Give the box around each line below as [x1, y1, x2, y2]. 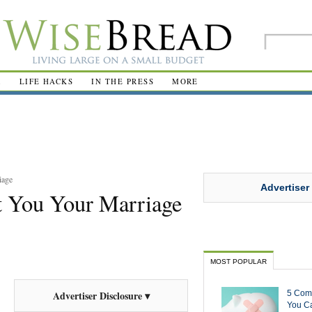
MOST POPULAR [210, 257, 267, 265]
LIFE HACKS [19, 76, 74, 86]
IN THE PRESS [91, 76, 155, 86]
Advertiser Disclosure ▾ [52, 288, 150, 303]
